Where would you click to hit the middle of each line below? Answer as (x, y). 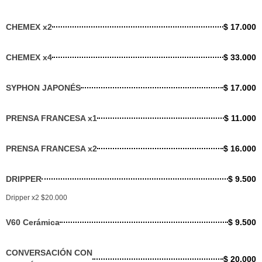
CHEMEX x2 (29, 27)
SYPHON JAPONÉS (43, 87)
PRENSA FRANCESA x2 (51, 148)
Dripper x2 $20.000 (37, 197)
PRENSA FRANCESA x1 (51, 118)
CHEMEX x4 (29, 57)
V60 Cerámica (33, 222)
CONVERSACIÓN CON (49, 252)
